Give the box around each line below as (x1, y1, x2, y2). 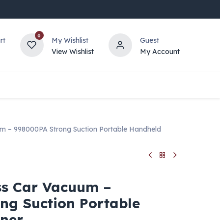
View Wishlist (51, 47, 94, 56)
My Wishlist (51, 35, 88, 45)
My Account (139, 47, 180, 56)
